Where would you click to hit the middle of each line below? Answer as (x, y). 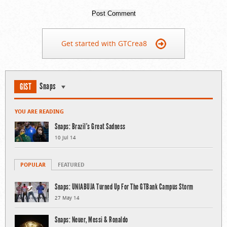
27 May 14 (67, 198)
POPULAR (33, 165)
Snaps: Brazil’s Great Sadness (90, 127)
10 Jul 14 (65, 138)
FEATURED (71, 165)
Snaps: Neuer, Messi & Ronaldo (91, 220)
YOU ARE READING (39, 111)
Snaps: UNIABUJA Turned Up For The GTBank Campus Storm (124, 187)
